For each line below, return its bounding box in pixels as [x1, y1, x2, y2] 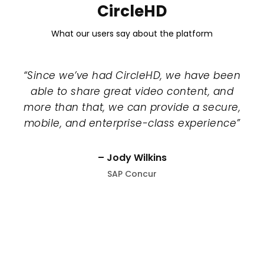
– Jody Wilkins [97, 151, 167, 165]
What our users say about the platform [51, 28, 213, 40]
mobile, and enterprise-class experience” [24, 116, 240, 131]
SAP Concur [107, 168, 157, 180]
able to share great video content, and [31, 84, 233, 99]
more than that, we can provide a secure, [24, 100, 240, 115]
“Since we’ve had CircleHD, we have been [23, 68, 241, 83]
